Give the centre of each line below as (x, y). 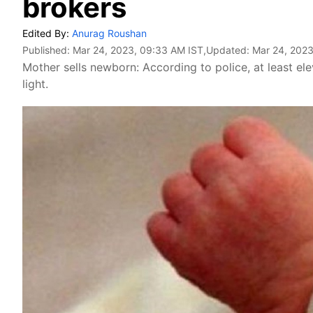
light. (35, 84)
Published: (48, 50)
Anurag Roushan (109, 33)
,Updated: (228, 50)
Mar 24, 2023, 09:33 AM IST (138, 50)
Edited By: (47, 33)
